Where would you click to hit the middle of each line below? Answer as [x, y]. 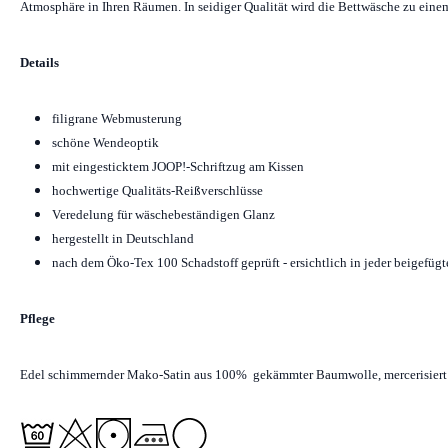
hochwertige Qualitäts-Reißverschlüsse [157, 190]
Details [39, 62]
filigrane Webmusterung [117, 118]
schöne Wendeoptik [105, 142]
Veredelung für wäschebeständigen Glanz [163, 214]
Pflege [37, 318]
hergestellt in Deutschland [123, 238]
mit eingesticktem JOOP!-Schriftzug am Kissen [178, 166]
